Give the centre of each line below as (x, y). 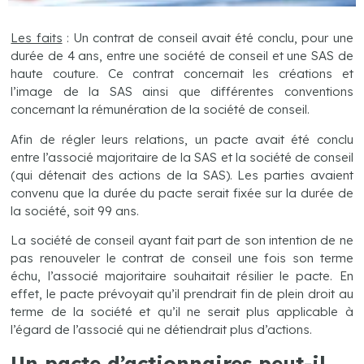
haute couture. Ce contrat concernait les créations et (182, 74)
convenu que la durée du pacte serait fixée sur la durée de (182, 193)
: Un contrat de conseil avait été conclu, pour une (208, 38)
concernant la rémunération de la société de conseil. (160, 110)
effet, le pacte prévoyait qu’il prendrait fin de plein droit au (182, 294)
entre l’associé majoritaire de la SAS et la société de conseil (182, 157)
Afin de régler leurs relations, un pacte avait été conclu (182, 139)
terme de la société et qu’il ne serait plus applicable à (182, 312)
